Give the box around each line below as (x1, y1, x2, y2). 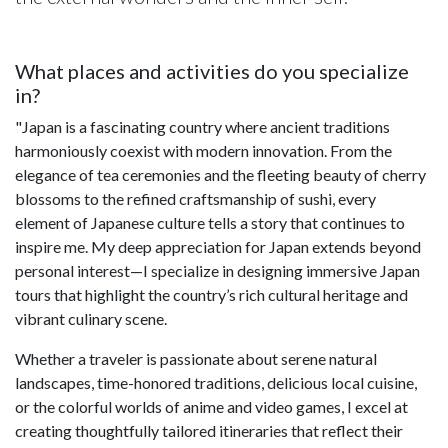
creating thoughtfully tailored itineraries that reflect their (15, 420, 403, 440)
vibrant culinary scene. (15, 308, 167, 328)
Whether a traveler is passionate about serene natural (15, 348, 377, 368)
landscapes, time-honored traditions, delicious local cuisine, (15, 372, 417, 392)
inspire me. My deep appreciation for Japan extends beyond (15, 236, 421, 256)
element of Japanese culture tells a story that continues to (15, 212, 405, 232)
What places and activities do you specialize (15, 58, 409, 83)
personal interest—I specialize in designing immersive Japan (15, 260, 420, 280)
